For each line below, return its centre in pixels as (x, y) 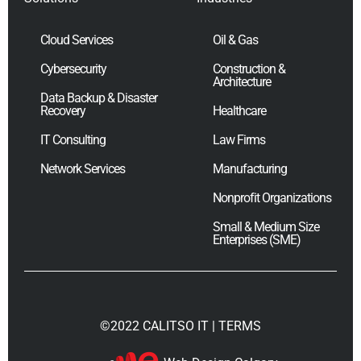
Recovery (63, 110)
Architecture (242, 81)
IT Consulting (73, 139)
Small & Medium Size (266, 226)
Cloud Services (77, 39)
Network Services (83, 168)
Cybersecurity (73, 68)
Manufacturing (250, 168)
